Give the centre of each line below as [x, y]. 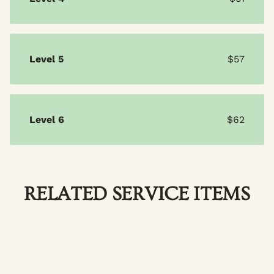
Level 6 [47, 120]
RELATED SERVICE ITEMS [137, 194]
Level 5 [46, 59]
